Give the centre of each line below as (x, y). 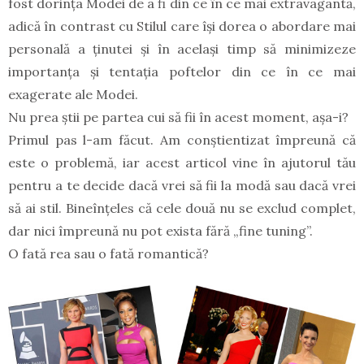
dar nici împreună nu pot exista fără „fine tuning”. (160, 231)
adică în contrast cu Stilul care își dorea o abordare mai (182, 26)
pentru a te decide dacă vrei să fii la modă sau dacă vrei (182, 185)
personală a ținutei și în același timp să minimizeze (182, 49)
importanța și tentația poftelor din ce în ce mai (182, 71)
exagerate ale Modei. (73, 94)
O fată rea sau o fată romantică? (108, 253)
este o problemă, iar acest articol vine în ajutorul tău (182, 162)
